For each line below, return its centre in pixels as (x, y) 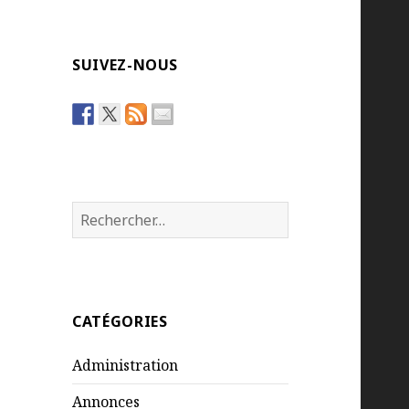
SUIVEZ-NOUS (126, 65)
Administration (126, 366)
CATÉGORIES (120, 322)
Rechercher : (116, 212)
